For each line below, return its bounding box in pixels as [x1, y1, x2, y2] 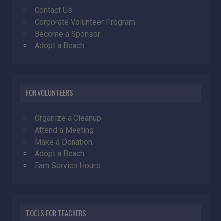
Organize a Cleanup [35, 113, 101, 123]
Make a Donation [35, 137, 92, 147]
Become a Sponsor [35, 29, 100, 38]
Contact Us [35, 5, 72, 15]
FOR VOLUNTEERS [26, 87, 74, 98]
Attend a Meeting [35, 125, 94, 135]
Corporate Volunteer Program [35, 17, 135, 27]
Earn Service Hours [35, 161, 100, 171]
